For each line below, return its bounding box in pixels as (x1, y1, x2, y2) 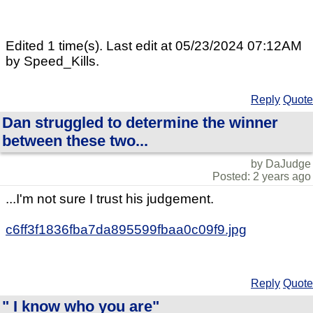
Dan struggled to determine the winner (2, 114, 278, 132)
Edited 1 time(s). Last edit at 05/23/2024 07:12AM (6, 38, 302, 54)
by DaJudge (251, 158, 311, 170)
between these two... (2, 132, 148, 150)
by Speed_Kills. (6, 54, 99, 69)
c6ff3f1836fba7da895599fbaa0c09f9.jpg (6, 222, 247, 238)
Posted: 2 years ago (212, 170, 311, 183)
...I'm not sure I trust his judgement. (6, 191, 214, 207)
